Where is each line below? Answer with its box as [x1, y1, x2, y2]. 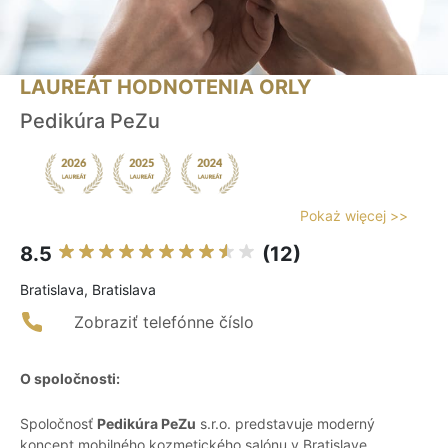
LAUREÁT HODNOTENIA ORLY [20, 75, 311, 100]
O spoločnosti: [20, 370, 120, 388]
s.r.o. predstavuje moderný [196, 415, 375, 433]
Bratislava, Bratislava [20, 281, 156, 299]
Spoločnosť [20, 415, 97, 433]
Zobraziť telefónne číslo [74, 312, 254, 333]
